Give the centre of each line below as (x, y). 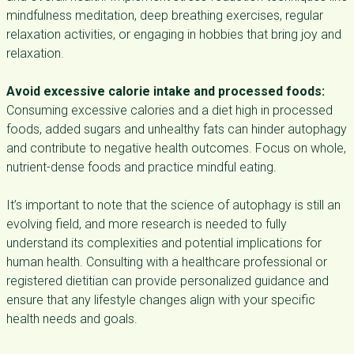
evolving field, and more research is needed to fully (147, 224)
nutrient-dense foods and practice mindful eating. (141, 167)
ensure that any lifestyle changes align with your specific (161, 300)
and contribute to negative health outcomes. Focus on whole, (176, 148)
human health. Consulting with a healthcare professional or (167, 262)
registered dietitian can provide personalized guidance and (168, 281)
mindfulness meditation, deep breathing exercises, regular (165, 15)
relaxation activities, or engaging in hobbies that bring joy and (174, 34)
